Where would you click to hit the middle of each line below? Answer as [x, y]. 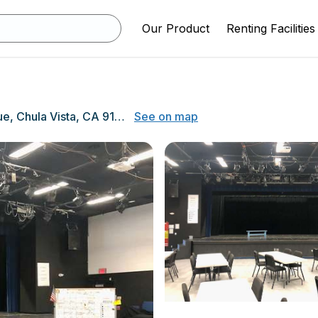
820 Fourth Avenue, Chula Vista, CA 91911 [120, 116]
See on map [166, 116]
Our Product [176, 28]
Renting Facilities [271, 28]
